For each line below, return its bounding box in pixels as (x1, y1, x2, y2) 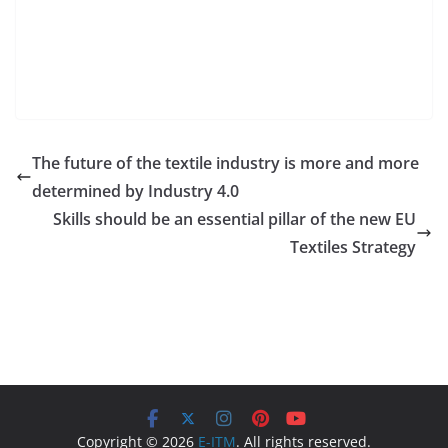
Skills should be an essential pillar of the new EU (53, 207, 416, 230)
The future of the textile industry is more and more (32, 151, 419, 174)
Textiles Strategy (290, 235, 416, 258)
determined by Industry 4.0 (32, 179, 239, 202)
